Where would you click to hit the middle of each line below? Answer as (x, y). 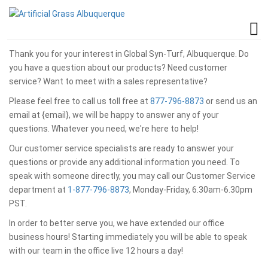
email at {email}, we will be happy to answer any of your (114, 115)
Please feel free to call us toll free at (80, 101)
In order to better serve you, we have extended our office (117, 223)
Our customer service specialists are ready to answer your (121, 148)
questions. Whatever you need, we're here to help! (105, 129)
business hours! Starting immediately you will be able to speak (128, 237)
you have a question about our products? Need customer (118, 68)
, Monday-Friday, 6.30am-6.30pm (191, 190)
